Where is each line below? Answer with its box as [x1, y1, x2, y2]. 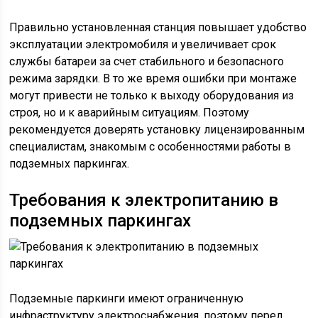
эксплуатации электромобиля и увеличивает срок [9, 38, 277, 51]
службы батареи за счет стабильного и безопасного [9, 55, 285, 68]
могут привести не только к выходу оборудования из [9, 89, 295, 102]
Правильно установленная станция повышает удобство [9, 21, 307, 34]
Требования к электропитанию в [9, 190, 279, 210]
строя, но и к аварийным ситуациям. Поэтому [9, 106, 250, 119]
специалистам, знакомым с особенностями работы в [9, 140, 292, 153]
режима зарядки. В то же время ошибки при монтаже [9, 72, 297, 85]
